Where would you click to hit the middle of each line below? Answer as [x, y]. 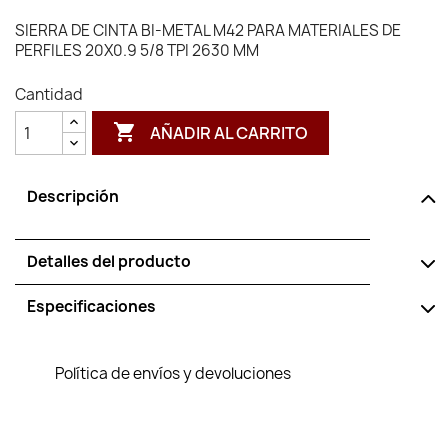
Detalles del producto [109, 261]
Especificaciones [91, 306]
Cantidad [49, 94]
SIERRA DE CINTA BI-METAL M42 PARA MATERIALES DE [208, 30]
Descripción [73, 196]
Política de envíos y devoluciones [173, 373]
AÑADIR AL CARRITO [229, 132]
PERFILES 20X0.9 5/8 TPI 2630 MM [137, 50]
